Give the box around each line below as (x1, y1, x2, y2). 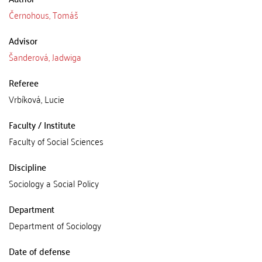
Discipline (9, 158, 46, 175)
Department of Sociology (9, 217, 101, 233)
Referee (9, 74, 39, 91)
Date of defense (9, 243, 70, 259)
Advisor (9, 32, 37, 49)
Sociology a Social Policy (9, 175, 99, 191)
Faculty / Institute (9, 116, 75, 133)
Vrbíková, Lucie (9, 91, 64, 107)
